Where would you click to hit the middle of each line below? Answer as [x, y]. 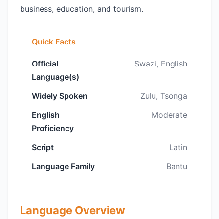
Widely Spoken [60, 96]
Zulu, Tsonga [164, 96]
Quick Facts [54, 42]
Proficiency [53, 128]
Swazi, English [161, 64]
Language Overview [73, 210]
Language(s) [55, 77]
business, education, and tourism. [82, 9]
